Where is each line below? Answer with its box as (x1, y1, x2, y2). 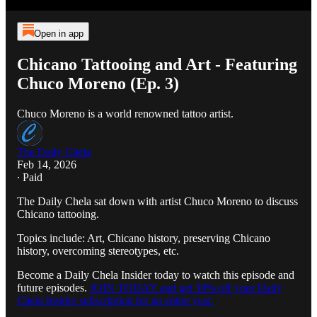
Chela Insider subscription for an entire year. (17, 294, 214, 306)
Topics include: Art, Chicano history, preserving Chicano (17, 231, 270, 244)
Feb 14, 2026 (17, 158, 76, 171)
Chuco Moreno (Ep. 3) (17, 74, 179, 93)
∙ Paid (17, 171, 42, 183)
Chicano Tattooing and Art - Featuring (17, 54, 297, 74)
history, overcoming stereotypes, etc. (17, 244, 179, 257)
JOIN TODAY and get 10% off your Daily (90, 281, 282, 294)
